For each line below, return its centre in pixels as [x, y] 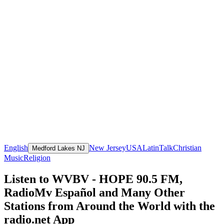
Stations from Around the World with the [109, 206]
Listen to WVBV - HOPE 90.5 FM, [93, 179]
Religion [37, 157]
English [16, 147]
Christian [187, 147]
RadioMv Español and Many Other [94, 192]
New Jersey [107, 147]
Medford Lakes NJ [58, 148]
